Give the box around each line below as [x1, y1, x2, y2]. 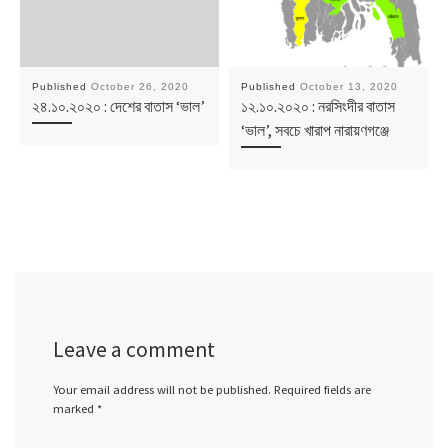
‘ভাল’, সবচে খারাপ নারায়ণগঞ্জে [240, 119, 389, 140]
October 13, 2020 [299, 80, 398, 92]
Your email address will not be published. [52, 381, 271, 397]
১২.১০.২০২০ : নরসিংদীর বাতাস [240, 95, 395, 116]
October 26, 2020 [90, 80, 189, 92]
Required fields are [273, 381, 371, 397]
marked [52, 400, 97, 416]
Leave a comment [52, 336, 215, 364]
